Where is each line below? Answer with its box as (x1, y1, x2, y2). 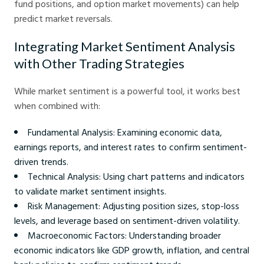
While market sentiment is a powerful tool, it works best (14, 84, 240, 98)
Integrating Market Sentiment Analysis (14, 38, 235, 55)
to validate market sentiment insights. (14, 184, 166, 199)
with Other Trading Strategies (14, 55, 184, 72)
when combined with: (14, 98, 100, 113)
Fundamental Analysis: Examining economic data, (28, 125, 222, 140)
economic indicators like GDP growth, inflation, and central (14, 243, 249, 258)
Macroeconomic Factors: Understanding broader (28, 228, 221, 243)
